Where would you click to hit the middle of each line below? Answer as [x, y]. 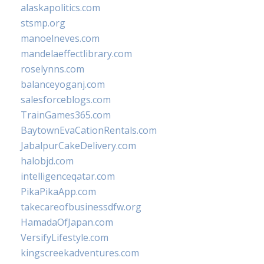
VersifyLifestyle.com [65, 237]
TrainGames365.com [66, 115]
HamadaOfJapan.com [67, 222]
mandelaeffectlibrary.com [76, 54]
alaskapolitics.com [60, 8]
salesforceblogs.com [66, 100]
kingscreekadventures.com [80, 253]
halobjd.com [47, 161]
